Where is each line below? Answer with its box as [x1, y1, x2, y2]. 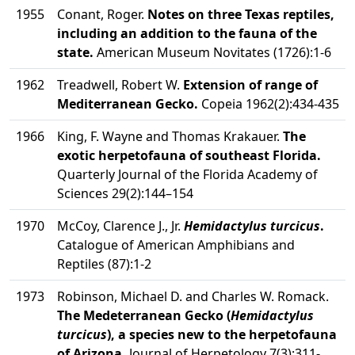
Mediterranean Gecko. [57, 95, 198, 113]
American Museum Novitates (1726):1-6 [94, 44, 331, 61]
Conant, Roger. [57, 6, 147, 23]
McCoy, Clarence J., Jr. [57, 217, 184, 235]
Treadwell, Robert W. [57, 76, 183, 94]
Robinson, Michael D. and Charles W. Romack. [57, 288, 329, 305]
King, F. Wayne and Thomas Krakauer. [57, 128, 283, 145]
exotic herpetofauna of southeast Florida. [57, 147, 321, 164]
